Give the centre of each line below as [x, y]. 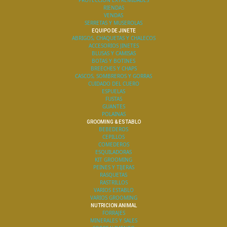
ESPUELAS [113, 91]
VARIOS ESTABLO [113, 190]
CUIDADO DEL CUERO [113, 84]
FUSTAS [113, 99]
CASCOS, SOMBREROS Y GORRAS [113, 76]
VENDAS [113, 15]
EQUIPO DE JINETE [113, 31]
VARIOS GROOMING [113, 198]
